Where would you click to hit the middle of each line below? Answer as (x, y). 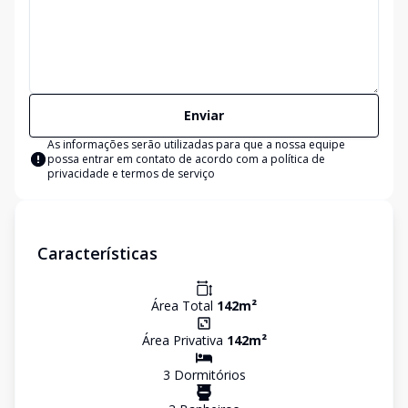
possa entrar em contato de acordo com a (159, 159)
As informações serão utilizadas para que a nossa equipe (196, 144)
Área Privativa (184, 340)
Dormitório (204, 375)
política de (298, 159)
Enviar (204, 115)
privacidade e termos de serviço (131, 173)
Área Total (184, 306)
